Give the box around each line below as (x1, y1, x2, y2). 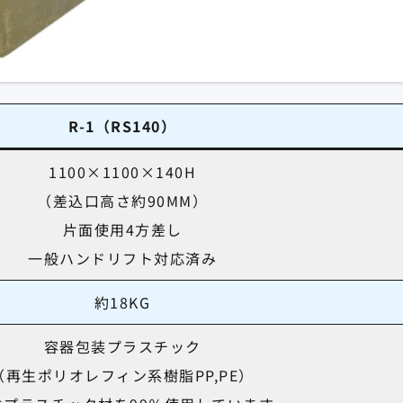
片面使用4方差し (62, 218, 183, 240)
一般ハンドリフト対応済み (28, 246, 217, 269)
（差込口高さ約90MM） (37, 189, 208, 211)
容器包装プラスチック (43, 335, 201, 357)
